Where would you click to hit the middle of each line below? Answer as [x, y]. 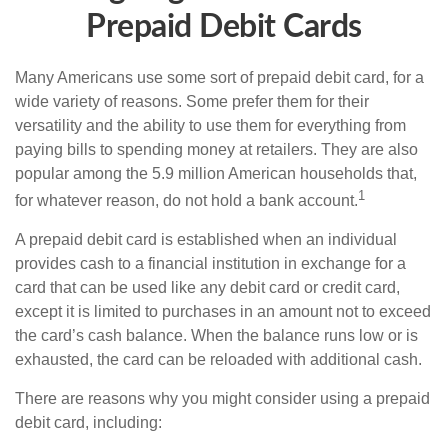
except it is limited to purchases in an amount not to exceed [223, 312]
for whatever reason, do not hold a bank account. [186, 201]
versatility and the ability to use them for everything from [210, 125]
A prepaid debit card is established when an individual [206, 240]
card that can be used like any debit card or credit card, [207, 288]
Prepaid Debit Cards [224, 27]
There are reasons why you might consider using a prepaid [222, 399]
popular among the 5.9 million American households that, [216, 173]
